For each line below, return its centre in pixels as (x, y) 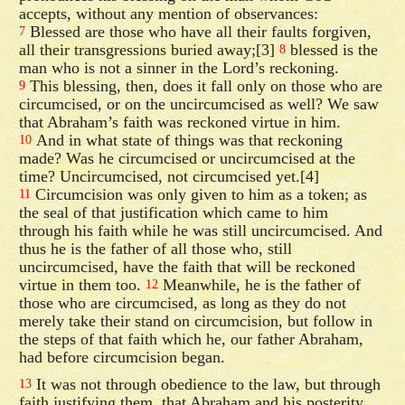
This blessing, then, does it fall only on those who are (204, 85)
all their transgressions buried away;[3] (150, 49)
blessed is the (332, 49)
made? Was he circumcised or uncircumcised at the (188, 158)
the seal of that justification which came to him (174, 212)
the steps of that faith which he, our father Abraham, (192, 339)
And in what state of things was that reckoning (188, 140)
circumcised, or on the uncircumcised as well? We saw (199, 104)
